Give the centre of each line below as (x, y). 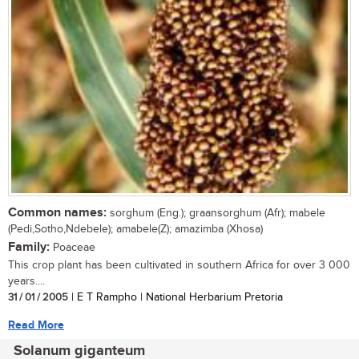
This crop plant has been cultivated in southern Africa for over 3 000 (179, 265)
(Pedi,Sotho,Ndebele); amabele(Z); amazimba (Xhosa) (135, 229)
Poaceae (73, 247)
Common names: (57, 212)
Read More (36, 325)
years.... (26, 281)
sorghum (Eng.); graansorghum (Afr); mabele (216, 213)
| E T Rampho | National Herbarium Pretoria (175, 297)
